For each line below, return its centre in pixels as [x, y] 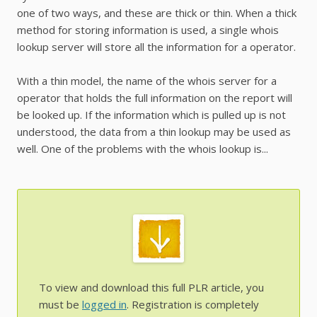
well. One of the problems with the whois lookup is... [143, 149]
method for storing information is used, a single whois [148, 30]
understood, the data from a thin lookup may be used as [154, 132]
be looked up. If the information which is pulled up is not [151, 115]
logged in [104, 305]
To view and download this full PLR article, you [151, 288]
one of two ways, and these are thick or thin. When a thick [157, 13]
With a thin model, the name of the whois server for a [147, 81]
